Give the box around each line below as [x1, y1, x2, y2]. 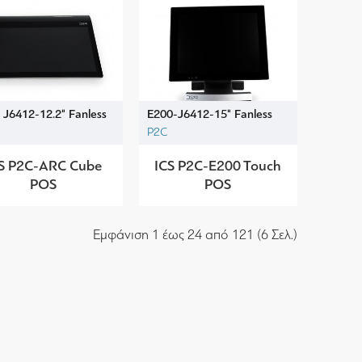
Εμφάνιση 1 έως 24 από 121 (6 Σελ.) [93, 226, 297, 242]
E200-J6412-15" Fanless [146, 106, 272, 121]
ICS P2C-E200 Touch [154, 156, 282, 175]
